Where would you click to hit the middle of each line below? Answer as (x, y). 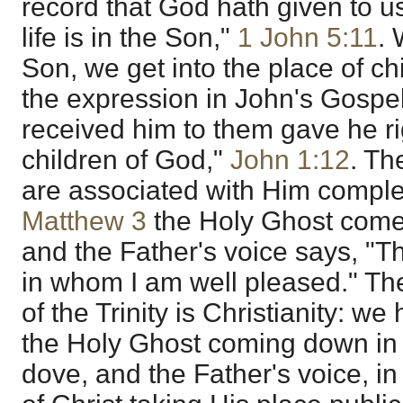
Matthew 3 (84, 221)
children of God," (126, 160)
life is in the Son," (130, 38)
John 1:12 (290, 160)
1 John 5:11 (308, 38)
